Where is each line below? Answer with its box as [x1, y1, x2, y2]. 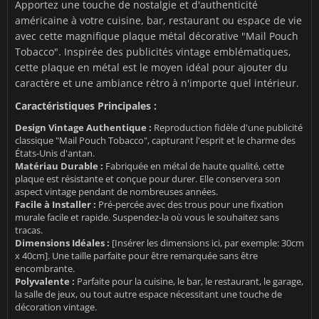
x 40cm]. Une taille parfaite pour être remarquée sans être [15, 249, 258, 263]
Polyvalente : [15, 275, 75, 288]
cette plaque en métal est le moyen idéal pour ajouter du [15, 61, 288, 75]
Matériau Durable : [15, 159, 103, 173]
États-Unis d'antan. [15, 147, 95, 160]
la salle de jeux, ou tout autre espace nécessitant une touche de [15, 288, 282, 301]
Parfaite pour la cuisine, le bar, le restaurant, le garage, [75, 275, 303, 288]
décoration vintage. [15, 300, 97, 314]
